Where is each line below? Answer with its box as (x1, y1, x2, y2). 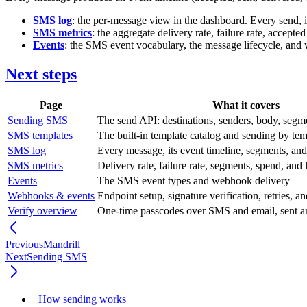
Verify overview (8, 205, 77, 217)
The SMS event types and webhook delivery (97, 175, 290, 187)
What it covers (212, 99, 280, 112)
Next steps (5, 65, 77, 84)
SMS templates (8, 130, 73, 142)
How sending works (38, 293, 126, 306)
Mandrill (43, 238, 80, 251)
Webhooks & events (8, 190, 95, 202)
